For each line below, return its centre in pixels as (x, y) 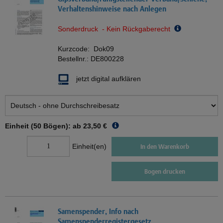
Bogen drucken (165, 172)
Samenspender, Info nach (98, 212)
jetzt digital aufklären (109, 79)
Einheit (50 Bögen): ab (43, 126)
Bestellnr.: (74, 59)
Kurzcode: (76, 49)
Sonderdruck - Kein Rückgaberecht (116, 29)
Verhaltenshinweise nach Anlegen (112, 9)
